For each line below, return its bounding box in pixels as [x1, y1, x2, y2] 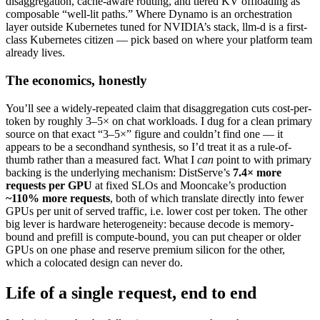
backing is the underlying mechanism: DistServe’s [6, 166, 233, 179]
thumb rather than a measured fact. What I [6, 153, 197, 166]
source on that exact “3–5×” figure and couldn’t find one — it [6, 127, 283, 140]
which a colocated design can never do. [6, 256, 183, 269]
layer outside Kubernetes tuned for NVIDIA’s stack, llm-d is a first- [6, 21, 307, 34]
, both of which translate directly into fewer [110, 191, 304, 204]
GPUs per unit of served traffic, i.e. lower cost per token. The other [6, 204, 307, 217]
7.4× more [233, 166, 281, 179]
